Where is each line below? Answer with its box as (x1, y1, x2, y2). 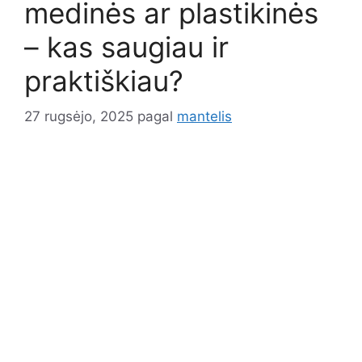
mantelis (177, 108, 232, 125)
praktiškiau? (24, 63, 183, 98)
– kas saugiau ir (24, 29, 229, 64)
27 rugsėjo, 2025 (24, 108, 133, 125)
